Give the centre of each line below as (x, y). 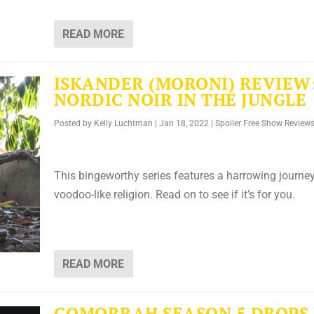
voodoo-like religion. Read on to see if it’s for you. (174, 194)
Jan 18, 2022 (184, 124)
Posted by (74, 124)
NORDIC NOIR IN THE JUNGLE (180, 100)
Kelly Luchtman (123, 124)
